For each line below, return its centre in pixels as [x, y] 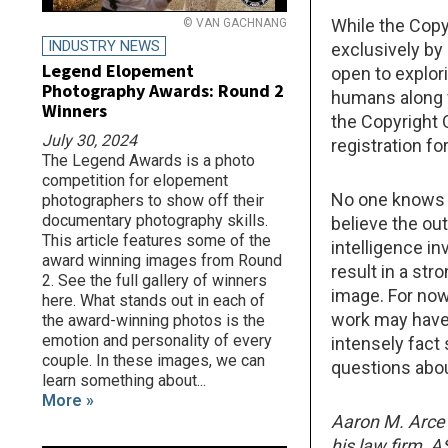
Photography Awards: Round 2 [163, 90]
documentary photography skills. [155, 220]
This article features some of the [156, 240]
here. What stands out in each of [153, 300]
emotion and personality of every [157, 340]
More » [68, 400]
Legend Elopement [118, 70]
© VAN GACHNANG [234, 23]
